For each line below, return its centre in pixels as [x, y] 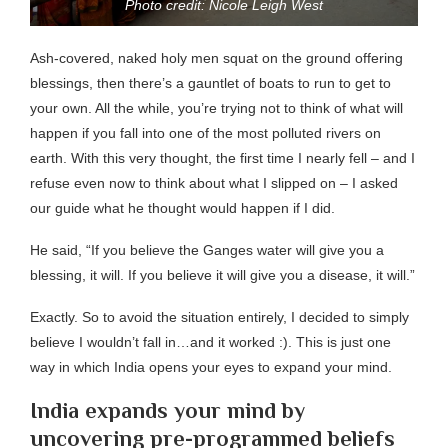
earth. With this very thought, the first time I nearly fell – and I [222, 157]
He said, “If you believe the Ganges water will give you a [207, 249]
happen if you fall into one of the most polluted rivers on [205, 132]
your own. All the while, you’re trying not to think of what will [216, 107]
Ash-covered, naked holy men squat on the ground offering [216, 57]
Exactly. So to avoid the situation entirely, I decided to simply [219, 316]
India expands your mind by [167, 410]
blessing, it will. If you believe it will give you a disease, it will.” [222, 274]
